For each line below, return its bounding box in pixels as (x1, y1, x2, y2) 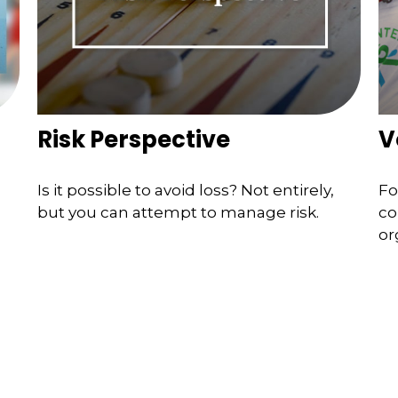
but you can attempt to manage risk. (37, 203, 320, 222)
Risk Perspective (37, 123, 231, 155)
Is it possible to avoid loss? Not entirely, (37, 181, 335, 200)
